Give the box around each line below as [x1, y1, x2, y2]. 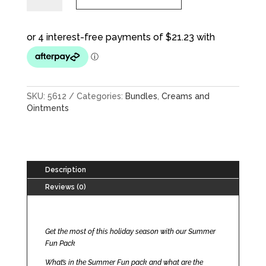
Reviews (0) [45, 183, 86, 191]
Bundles [125, 91, 157, 101]
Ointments [26, 103, 69, 113]
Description [45, 166, 86, 174]
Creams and [161, 91, 210, 101]
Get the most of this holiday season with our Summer [45, 227, 216, 236]
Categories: [76, 91, 125, 101]
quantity [26, 4, 54, 12]
